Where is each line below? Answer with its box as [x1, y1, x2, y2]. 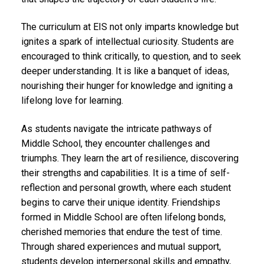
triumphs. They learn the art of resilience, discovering [21, 152, 239, 164]
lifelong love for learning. [21, 95, 123, 107]
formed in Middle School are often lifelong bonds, [21, 211, 226, 223]
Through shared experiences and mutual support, [21, 240, 221, 252]
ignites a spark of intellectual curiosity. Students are [21, 36, 234, 48]
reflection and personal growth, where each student [21, 181, 231, 193]
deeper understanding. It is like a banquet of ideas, [21, 65, 229, 77]
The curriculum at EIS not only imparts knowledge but [21, 21, 239, 33]
